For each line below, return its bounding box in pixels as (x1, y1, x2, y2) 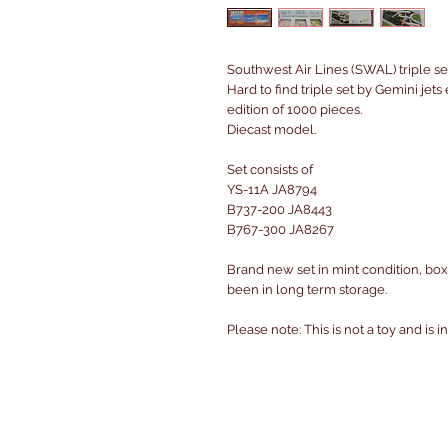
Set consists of (227, 162, 313, 178)
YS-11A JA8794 (227, 182, 317, 198)
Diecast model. (227, 122, 316, 138)
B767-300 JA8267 (227, 222, 334, 238)
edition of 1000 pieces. (227, 102, 362, 118)
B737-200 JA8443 (227, 202, 332, 218)
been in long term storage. (227, 282, 387, 298)
